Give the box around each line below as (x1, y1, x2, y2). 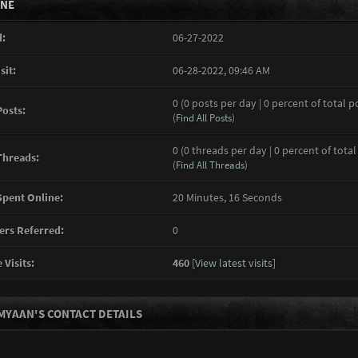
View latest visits (194, 256, 272, 270)
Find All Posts (175, 111, 232, 125)
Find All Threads (175, 158, 245, 172)
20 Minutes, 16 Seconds (172, 190, 282, 205)
